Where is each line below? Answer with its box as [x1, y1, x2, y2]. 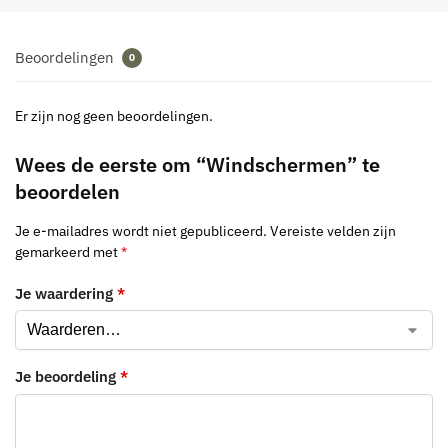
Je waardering [15, 283, 117, 303]
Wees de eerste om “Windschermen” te [15, 151, 380, 179]
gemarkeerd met [15, 243, 121, 262]
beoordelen [15, 178, 120, 206]
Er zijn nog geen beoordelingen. [15, 107, 213, 126]
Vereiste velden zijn [270, 222, 396, 241]
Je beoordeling [15, 367, 120, 387]
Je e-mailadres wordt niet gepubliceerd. [15, 222, 267, 241]
